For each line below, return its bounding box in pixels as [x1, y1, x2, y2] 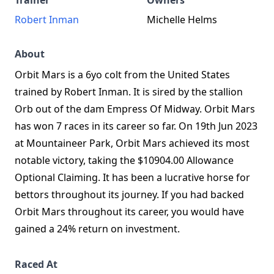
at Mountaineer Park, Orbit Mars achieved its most [15, 136, 250, 150]
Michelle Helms [147, 13, 217, 26]
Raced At [15, 257, 57, 271]
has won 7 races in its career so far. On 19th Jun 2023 [15, 119, 257, 133]
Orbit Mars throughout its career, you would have [15, 205, 244, 218]
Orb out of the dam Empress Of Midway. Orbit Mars [15, 102, 255, 116]
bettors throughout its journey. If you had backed [15, 188, 244, 201]
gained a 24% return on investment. [15, 222, 180, 235]
